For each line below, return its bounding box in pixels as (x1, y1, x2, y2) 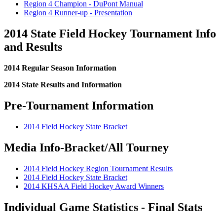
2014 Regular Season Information (4, 64, 116, 73)
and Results (4, 40, 62, 54)
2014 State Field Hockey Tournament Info (4, 27, 216, 40)
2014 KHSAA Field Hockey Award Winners (24, 182, 164, 190)
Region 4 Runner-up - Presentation (24, 8, 132, 17)
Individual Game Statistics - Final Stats (4, 200, 202, 214)
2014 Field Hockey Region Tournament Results (24, 164, 173, 173)
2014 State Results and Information (4, 80, 122, 89)
